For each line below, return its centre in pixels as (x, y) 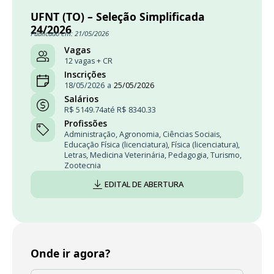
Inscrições (85, 75)
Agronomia (139, 135)
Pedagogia (187, 155)
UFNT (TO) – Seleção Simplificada (118, 17)
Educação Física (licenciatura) (116, 145)
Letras (75, 155)
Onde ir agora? (70, 254)
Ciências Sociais (191, 135)
